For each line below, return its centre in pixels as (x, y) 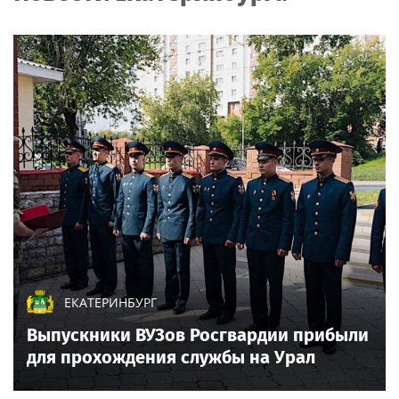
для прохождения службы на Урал (171, 358)
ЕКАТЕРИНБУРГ (110, 303)
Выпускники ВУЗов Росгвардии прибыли (198, 335)
